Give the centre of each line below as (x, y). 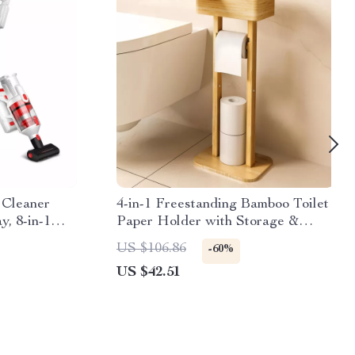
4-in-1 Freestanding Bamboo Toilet (223, 204)
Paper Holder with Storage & (208, 222)
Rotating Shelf (161, 239)
